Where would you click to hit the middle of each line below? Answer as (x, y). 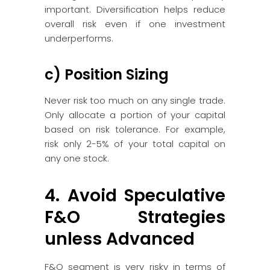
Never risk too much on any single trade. (135, 100)
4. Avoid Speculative (135, 196)
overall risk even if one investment (135, 24)
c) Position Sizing (107, 74)
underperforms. (79, 38)
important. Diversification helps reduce (135, 9)
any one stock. (77, 158)
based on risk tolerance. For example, (135, 129)
